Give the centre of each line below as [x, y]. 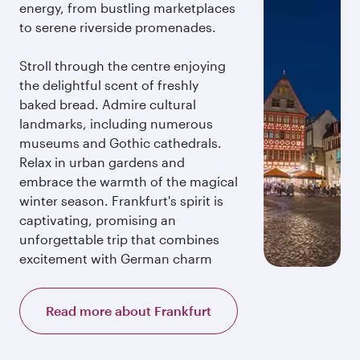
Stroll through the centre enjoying [123, 65]
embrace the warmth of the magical [129, 181]
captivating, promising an [98, 220]
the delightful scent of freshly [109, 85]
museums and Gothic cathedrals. [121, 143]
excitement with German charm [116, 258]
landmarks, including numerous [116, 123]
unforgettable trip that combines [119, 239]
